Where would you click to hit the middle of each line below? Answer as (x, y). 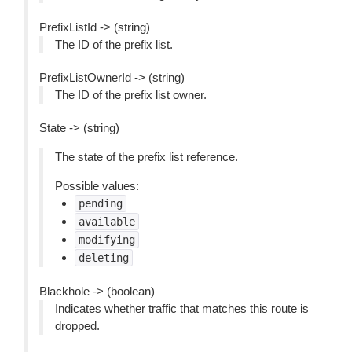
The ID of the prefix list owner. (131, 95)
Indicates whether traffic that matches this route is (182, 308)
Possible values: (97, 186)
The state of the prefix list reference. (147, 157)
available (107, 222)
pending (101, 203)
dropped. (77, 326)
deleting (104, 258)
